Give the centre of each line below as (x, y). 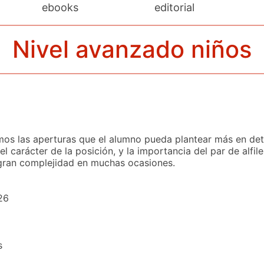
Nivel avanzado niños (132, 49)
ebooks (60, 7)
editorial (174, 7)
